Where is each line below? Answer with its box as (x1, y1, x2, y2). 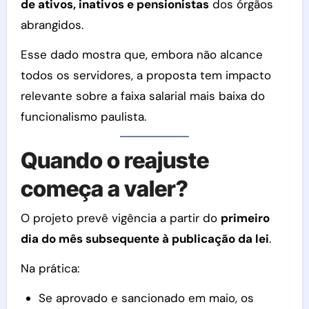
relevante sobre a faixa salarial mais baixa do (20, 88, 265, 104)
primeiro (220, 210, 270, 226)
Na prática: (20, 260, 79, 276)
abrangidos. (20, 17, 83, 33)
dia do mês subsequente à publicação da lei (20, 230, 269, 246)
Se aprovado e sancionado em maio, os (38, 290, 254, 306)
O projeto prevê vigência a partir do (20, 210, 221, 226)
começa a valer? (20, 175, 188, 203)
